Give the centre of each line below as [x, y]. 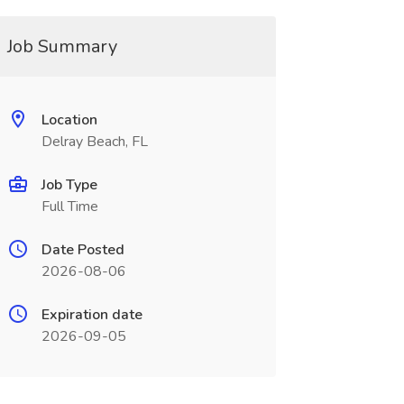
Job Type [69, 185]
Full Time [69, 207]
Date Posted [83, 250]
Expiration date [92, 315]
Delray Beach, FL [94, 142]
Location [69, 120]
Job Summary [62, 46]
